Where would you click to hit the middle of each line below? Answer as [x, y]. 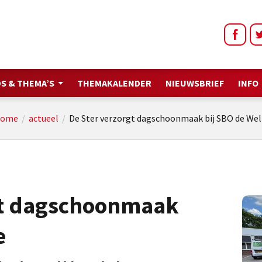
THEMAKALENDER [115, 83]
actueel [43, 118]
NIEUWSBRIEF [195, 83]
